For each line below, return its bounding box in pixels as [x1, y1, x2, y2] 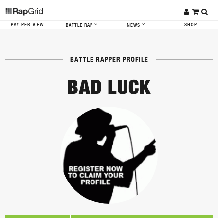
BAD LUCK [67, 75, 151, 99]
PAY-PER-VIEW [10, 21, 44, 28]
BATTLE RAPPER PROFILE [70, 55, 148, 64]
